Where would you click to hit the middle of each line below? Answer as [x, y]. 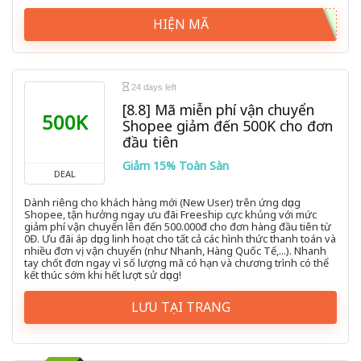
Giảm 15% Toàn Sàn [176, 166]
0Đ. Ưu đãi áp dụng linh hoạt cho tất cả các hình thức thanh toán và [180, 239]
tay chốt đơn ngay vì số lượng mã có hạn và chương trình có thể [176, 263]
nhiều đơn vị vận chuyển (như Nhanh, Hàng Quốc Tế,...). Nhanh [175, 251]
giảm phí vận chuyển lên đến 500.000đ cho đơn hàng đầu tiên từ [178, 227]
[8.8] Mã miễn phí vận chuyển [218, 110]
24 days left [153, 87]
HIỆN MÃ [180, 25]
